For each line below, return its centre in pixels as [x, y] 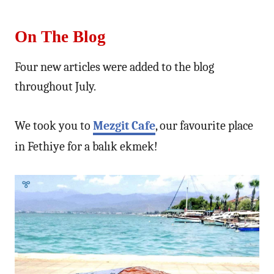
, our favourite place [204, 125]
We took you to [54, 125]
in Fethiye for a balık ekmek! [86, 146]
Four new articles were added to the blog [114, 67]
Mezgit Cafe [124, 125]
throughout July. [55, 86]
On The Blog [60, 36]
